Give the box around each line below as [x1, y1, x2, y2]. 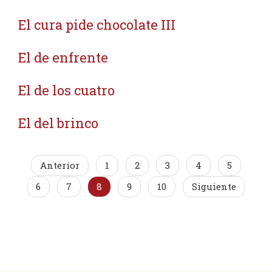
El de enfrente [18, 49, 108, 66]
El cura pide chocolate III [18, 16, 175, 33]
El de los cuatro [18, 81, 115, 99]
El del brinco [18, 114, 98, 132]
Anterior [40, 159, 80, 171]
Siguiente [192, 180, 236, 192]
